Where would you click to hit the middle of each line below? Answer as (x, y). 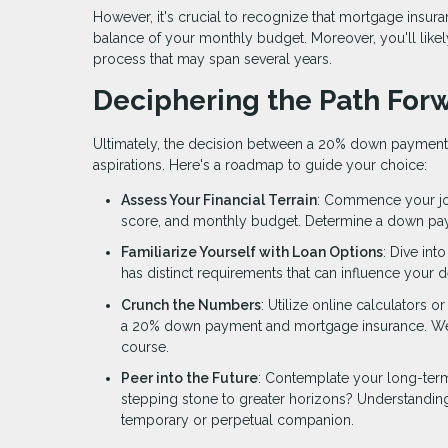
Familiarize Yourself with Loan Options (252, 252)
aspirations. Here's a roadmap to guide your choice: (260, 164)
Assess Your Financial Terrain (219, 199)
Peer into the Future (189, 378)
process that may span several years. (212, 58)
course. (145, 346)
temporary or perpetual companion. (237, 420)
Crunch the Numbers (191, 304)
